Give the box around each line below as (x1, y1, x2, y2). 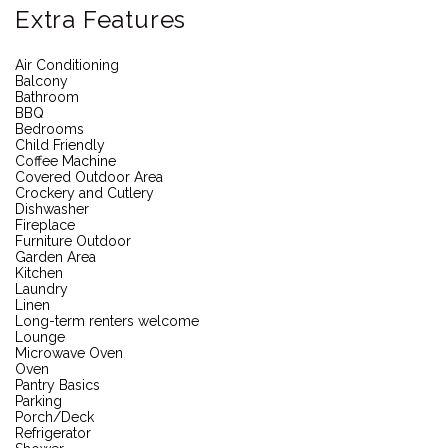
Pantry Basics (15, 376, 100, 393)
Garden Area (15, 248, 96, 265)
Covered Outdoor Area (15, 168, 163, 185)
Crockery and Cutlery (15, 184, 154, 201)
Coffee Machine (15, 152, 116, 169)
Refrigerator (15, 424, 91, 441)
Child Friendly (15, 136, 105, 153)
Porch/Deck (15, 408, 94, 425)
